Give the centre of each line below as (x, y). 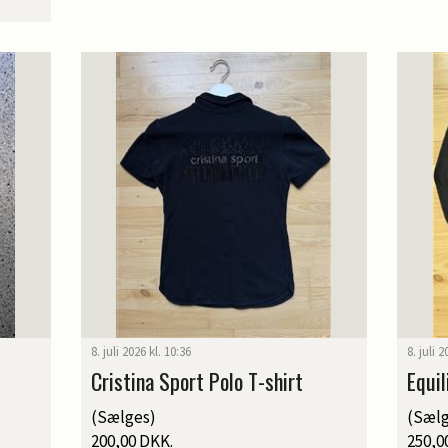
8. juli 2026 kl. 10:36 (140, 352)
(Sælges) (123, 417)
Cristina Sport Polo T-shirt (196, 381)
